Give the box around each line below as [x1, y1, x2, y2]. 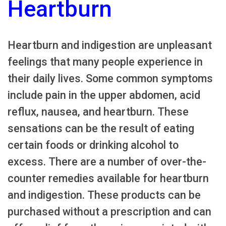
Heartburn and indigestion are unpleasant [8, 38, 212, 51]
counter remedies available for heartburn [8, 172, 209, 185]
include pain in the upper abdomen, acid [8, 88, 200, 101]
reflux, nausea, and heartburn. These [8, 105, 189, 118]
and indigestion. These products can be [8, 188, 201, 201]
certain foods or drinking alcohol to [8, 138, 179, 151]
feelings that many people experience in [8, 55, 203, 68]
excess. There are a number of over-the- [8, 155, 206, 168]
